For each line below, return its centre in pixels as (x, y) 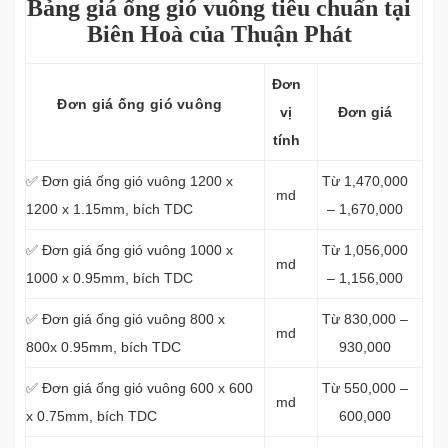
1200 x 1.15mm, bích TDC (109, 209)
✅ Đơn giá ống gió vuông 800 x (125, 319)
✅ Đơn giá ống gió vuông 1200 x (129, 181)
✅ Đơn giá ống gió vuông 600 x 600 (139, 388)
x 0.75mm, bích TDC (91, 416)
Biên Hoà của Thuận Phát (219, 34)
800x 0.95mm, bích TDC (103, 347)
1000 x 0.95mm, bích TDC (109, 278)
